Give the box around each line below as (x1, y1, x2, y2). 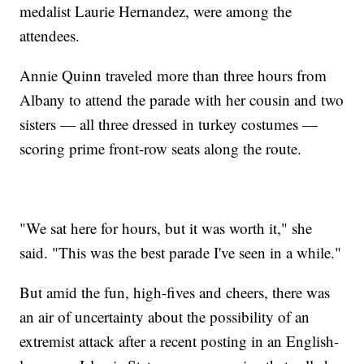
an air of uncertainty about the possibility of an (19, 306, 310, 327)
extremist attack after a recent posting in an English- (19, 331, 340, 352)
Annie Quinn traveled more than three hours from (19, 65, 327, 86)
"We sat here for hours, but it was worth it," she (19, 218, 313, 239)
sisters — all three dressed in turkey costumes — (19, 114, 318, 135)
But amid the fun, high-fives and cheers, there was (19, 282, 331, 303)
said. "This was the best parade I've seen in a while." (19, 242, 342, 263)
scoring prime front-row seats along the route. (19, 138, 302, 159)
